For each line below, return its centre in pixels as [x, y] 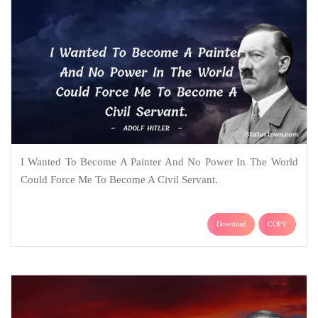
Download [231, 224]
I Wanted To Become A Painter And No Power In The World [159, 162]
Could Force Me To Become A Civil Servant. [119, 180]
